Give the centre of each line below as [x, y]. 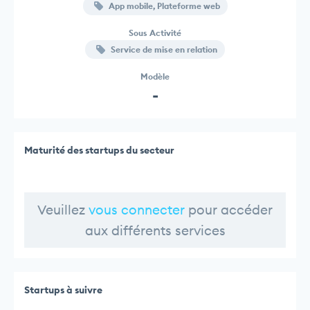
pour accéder [229, 209]
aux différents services [155, 230]
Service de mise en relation [163, 49]
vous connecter [137, 209]
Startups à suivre [63, 290]
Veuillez [63, 209]
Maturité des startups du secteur [99, 150]
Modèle [155, 76]
